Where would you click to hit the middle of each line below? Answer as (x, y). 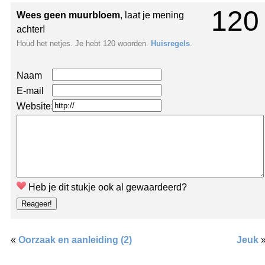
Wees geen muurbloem (68, 15)
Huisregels (170, 43)
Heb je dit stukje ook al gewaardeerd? (106, 187)
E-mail (30, 91)
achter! (31, 29)
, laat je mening (152, 15)
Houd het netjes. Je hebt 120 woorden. (84, 43)
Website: (35, 106)
